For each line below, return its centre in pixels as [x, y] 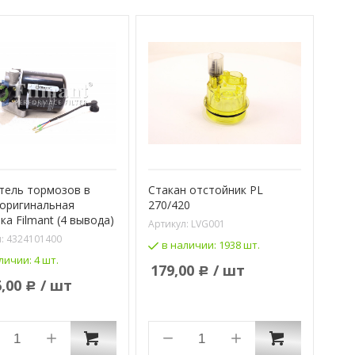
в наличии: [190, 245]
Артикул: [169, 224]
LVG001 [208, 224]
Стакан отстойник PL [205, 190]
